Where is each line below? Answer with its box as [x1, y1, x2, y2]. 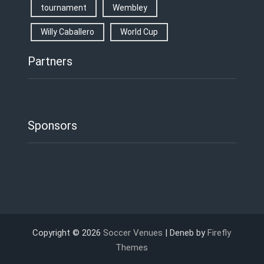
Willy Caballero [40, 27, 94, 37]
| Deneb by [163, 227, 208, 239]
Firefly [207, 227, 232, 239]
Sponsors [27, 118, 77, 133]
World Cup [120, 27, 158, 37]
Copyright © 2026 [32, 227, 104, 239]
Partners [27, 54, 72, 69]
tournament [40, 3, 87, 13]
